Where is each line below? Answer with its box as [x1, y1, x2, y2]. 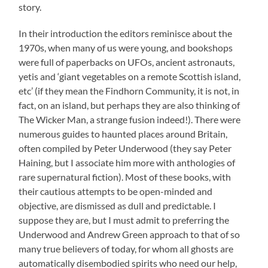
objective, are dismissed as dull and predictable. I [19, 199, 217, 211]
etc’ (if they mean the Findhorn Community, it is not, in [19, 84, 240, 96]
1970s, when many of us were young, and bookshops [19, 41, 233, 53]
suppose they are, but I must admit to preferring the [19, 214, 230, 226]
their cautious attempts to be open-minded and [19, 185, 213, 197]
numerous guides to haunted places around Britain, [19, 127, 228, 139]
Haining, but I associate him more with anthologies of [19, 156, 236, 168]
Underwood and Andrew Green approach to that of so [19, 228, 240, 240]
